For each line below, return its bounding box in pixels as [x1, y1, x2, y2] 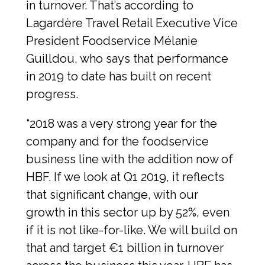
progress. [26, 86, 78, 101]
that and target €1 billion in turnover [26, 240, 224, 255]
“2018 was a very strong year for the [26, 116, 217, 131]
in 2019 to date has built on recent [26, 69, 211, 83]
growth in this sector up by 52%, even [26, 205, 230, 219]
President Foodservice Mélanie [26, 33, 198, 48]
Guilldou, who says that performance [26, 51, 228, 66]
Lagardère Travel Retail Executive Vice [26, 15, 238, 30]
